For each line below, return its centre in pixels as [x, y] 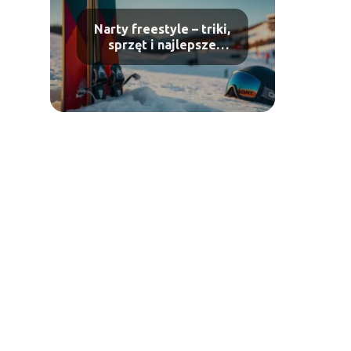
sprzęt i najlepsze [163, 45]
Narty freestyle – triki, [163, 29]
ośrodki [162, 60]
